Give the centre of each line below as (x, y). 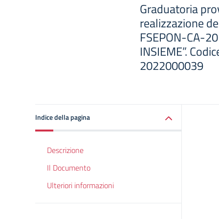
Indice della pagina (63, 117)
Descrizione (65, 150)
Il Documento (69, 168)
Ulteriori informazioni (80, 185)
